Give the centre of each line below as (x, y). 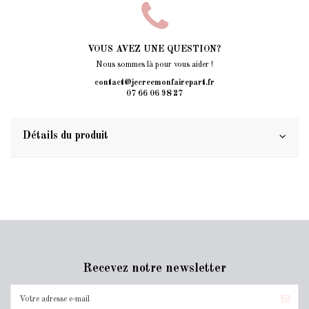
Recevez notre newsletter (154, 269)
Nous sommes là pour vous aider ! (154, 65)
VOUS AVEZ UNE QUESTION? (154, 50)
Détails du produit (66, 136)
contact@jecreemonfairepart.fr (154, 82)
